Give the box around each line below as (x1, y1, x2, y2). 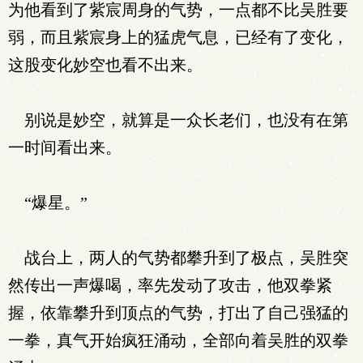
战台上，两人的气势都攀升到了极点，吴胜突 (8, 249, 348, 267)
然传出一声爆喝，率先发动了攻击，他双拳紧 (8, 276, 332, 294)
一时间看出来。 (8, 139, 122, 156)
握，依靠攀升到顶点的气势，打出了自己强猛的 (8, 304, 348, 322)
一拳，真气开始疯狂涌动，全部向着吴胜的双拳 (8, 331, 348, 349)
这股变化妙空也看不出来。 (8, 56, 203, 74)
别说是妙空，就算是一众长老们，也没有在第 (8, 111, 348, 129)
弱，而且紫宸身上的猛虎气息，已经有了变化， (8, 28, 348, 46)
